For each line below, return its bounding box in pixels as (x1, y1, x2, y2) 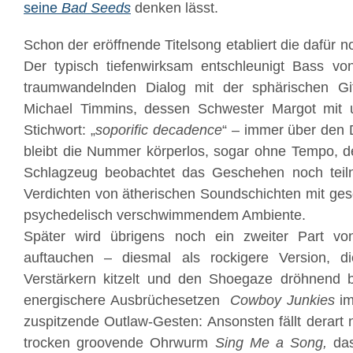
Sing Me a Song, (214, 335, 334, 351)
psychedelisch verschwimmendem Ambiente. (24, 207, 306, 223)
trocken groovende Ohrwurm (24, 335, 215, 351)
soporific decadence (95, 122, 222, 138)
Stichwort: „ (24, 122, 95, 138)
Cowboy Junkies (230, 292, 335, 308)
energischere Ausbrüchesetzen (24, 292, 230, 308)
